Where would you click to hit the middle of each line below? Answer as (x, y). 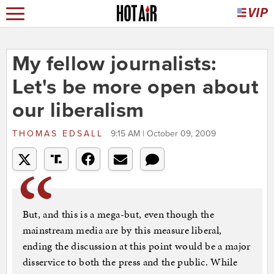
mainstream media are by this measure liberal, (122, 230)
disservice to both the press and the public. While (130, 262)
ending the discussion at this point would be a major (136, 246)
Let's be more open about (135, 87)
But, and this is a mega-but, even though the (118, 214)
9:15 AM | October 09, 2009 (163, 134)
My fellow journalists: (114, 64)
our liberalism (78, 111)
